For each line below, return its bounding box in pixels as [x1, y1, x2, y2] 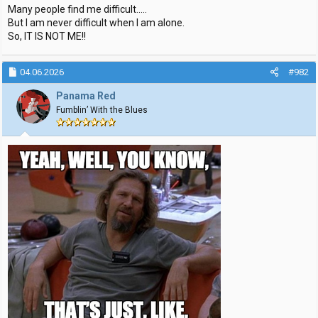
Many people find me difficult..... [8, 3, 147, 15]
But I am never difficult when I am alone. [8, 16, 185, 28]
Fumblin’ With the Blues [56, 104, 148, 115]
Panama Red [56, 89, 116, 102]
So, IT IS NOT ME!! [8, 30, 86, 42]
